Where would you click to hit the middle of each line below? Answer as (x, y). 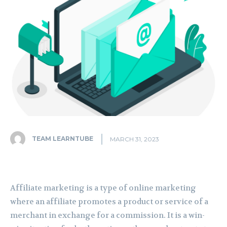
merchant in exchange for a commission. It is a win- (107, 216)
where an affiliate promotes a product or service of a (109, 202)
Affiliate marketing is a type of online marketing (103, 188)
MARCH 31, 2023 (135, 139)
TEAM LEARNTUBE (63, 138)
